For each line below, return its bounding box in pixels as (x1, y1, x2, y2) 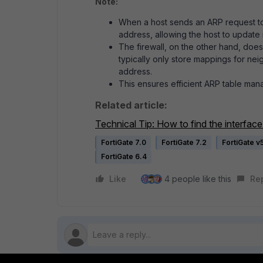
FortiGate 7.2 (161, 138, 207, 147)
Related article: (95, 99, 167, 112)
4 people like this (164, 174, 231, 184)
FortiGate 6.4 (101, 152, 147, 161)
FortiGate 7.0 (101, 138, 146, 147)
